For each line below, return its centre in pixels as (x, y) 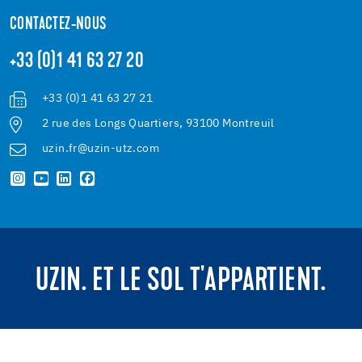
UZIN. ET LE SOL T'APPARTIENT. (181, 283)
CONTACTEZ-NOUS (58, 25)
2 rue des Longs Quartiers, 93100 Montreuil (158, 124)
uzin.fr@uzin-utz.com (101, 149)
